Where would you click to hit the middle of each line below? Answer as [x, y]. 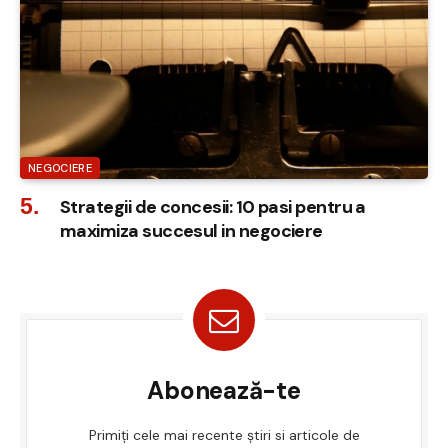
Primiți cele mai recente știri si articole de [224, 435]
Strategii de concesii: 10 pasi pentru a [213, 207]
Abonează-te [224, 391]
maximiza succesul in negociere [191, 231]
